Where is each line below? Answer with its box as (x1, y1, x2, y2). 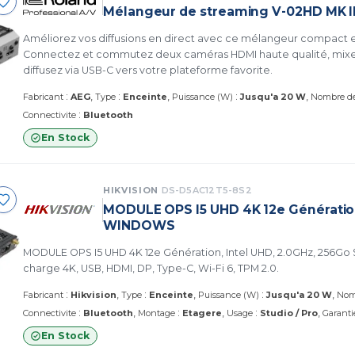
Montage (138, 307, 175, 319)
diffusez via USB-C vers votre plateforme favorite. (23, 63, 273, 76)
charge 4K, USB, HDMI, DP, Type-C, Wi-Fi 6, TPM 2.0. (23, 261, 279, 274)
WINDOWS (103, 217, 175, 233)
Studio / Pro (260, 307, 318, 319)
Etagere (182, 307, 222, 319)
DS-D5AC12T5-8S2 (161, 184, 252, 196)
